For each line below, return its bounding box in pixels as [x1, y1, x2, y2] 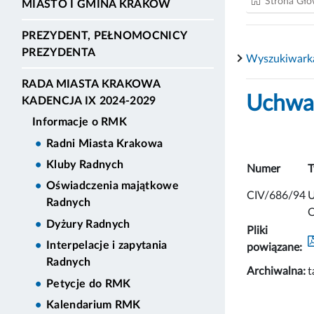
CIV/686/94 [247, 189, 306, 201]
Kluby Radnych [46, 159, 124, 171]
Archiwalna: [247, 265, 306, 277]
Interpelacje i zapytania [46, 240, 168, 252]
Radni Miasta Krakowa [46, 137, 163, 149]
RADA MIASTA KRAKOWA [22, 78, 161, 90]
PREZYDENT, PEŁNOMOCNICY [22, 29, 187, 41]
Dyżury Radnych [46, 218, 130, 230]
